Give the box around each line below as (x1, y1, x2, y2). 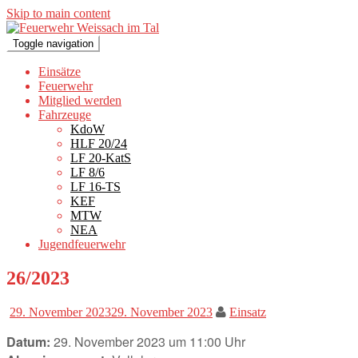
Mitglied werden (38, 93, 121, 107)
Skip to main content (6, 6, 110, 20)
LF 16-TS (70, 180, 121, 193)
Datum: (6, 332, 50, 351)
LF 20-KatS (70, 151, 131, 165)
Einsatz (229, 304, 266, 319)
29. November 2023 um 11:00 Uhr (50, 332, 245, 351)
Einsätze (38, 65, 81, 78)
